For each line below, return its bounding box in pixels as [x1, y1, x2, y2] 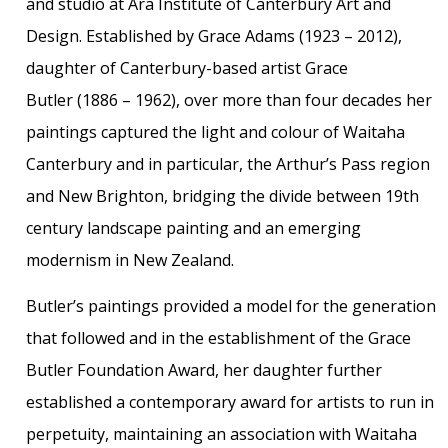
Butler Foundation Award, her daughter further [25, 358, 382, 381]
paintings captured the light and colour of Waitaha [25, 120, 405, 143]
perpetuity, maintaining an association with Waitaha [25, 422, 417, 445]
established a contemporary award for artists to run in [25, 390, 434, 413]
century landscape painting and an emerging [25, 216, 361, 239]
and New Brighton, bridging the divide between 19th [25, 184, 419, 207]
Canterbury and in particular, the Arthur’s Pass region [25, 152, 430, 175]
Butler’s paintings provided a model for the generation [25, 294, 436, 317]
